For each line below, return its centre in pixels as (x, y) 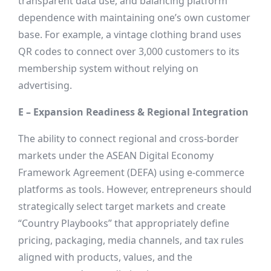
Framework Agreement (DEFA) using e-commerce (131, 173)
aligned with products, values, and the (105, 257)
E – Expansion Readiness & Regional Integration (133, 112)
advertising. (45, 86)
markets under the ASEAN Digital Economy (116, 156)
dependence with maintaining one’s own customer (134, 18)
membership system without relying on (108, 69)
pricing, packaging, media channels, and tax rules (131, 240)
